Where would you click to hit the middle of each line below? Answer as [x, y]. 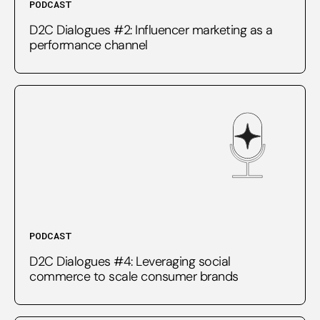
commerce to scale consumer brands [134, 276]
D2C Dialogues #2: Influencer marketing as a [151, 30]
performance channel [89, 45]
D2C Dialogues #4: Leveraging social [130, 261]
